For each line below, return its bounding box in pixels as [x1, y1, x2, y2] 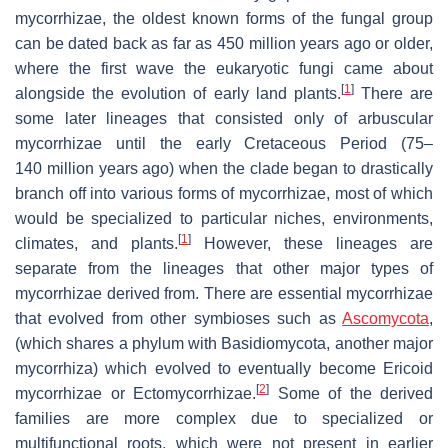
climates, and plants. [15, 234, 178, 252]
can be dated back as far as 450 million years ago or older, [15, 34, 433, 52]
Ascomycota [342, 309, 429, 327]
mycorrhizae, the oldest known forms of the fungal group [15, 9, 433, 27]
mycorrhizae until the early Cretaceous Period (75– [15, 134, 433, 152]
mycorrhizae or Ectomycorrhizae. [15, 384, 256, 402]
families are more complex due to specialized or [15, 409, 433, 427]
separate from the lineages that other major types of [15, 259, 433, 277]
